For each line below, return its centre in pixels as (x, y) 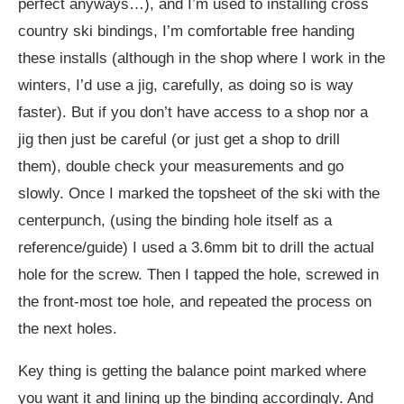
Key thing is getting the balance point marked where (192, 372)
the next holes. (68, 329)
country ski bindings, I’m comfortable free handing (186, 32)
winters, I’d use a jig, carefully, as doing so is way (186, 86)
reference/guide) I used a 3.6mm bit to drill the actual (196, 248)
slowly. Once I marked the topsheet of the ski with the (199, 194)
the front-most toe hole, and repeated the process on (195, 302)
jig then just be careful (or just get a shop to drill (179, 140)
